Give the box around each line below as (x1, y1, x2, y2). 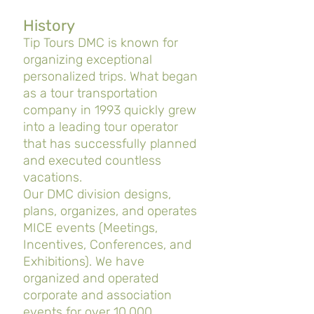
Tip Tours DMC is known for (23, 35, 178, 50)
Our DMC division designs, (23, 186, 171, 202)
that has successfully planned (23, 136, 196, 151)
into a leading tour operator (23, 119, 178, 135)
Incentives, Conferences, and (23, 237, 191, 252)
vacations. (23, 170, 82, 185)
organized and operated (23, 271, 158, 286)
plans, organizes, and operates (23, 203, 197, 219)
